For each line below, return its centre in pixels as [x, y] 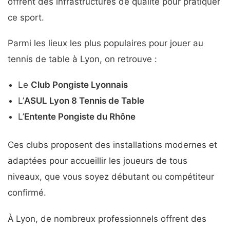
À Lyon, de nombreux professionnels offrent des [107, 218]
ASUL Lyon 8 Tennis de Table [84, 101]
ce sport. [26, 17]
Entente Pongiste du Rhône [80, 117]
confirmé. [27, 193]
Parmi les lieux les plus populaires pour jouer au [106, 43]
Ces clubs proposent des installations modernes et [112, 145]
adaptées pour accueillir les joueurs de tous [98, 161]
